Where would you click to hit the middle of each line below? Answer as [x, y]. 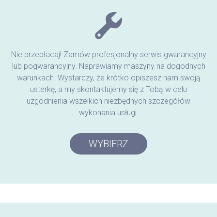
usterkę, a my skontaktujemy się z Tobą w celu [108, 89]
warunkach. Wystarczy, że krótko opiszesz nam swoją [108, 77]
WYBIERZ [108, 144]
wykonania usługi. [108, 112]
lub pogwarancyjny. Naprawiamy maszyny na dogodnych [108, 66]
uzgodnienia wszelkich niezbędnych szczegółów [108, 101]
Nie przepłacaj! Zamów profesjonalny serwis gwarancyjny [108, 54]
